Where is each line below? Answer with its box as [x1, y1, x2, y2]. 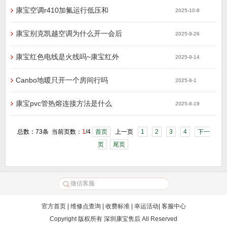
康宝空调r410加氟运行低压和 [16, 6, 108, 14]
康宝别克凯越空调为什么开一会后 [16, 29, 122, 37]
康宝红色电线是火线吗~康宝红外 [16, 53, 119, 61]
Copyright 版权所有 [50, 215, 104, 222]
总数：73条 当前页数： [17, 128, 82, 135]
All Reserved [140, 215, 177, 222]
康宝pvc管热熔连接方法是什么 [16, 99, 112, 107]
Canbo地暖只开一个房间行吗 [16, 76, 108, 84]
